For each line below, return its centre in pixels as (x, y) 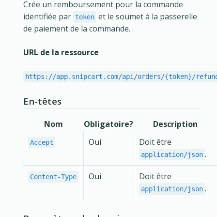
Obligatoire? (108, 124)
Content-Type (53, 177)
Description (175, 124)
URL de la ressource (61, 53)
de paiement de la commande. (77, 29)
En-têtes (42, 101)
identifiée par (48, 17)
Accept (42, 142)
